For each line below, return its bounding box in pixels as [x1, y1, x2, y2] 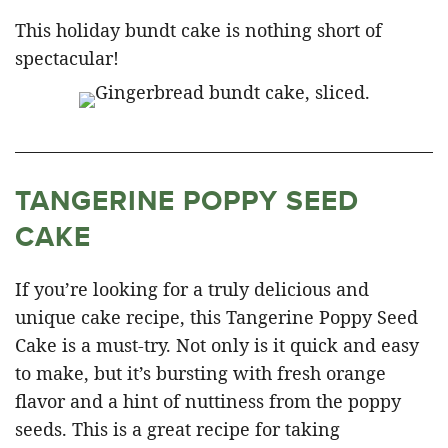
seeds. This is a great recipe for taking [15, 416, 340, 441]
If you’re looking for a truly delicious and [15, 276, 369, 301]
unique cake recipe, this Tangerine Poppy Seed [15, 304, 418, 329]
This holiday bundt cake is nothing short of [15, 17, 382, 42]
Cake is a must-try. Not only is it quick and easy [15, 332, 419, 357]
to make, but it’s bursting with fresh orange [15, 360, 386, 385]
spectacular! [15, 45, 119, 70]
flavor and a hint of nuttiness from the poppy [15, 388, 401, 413]
